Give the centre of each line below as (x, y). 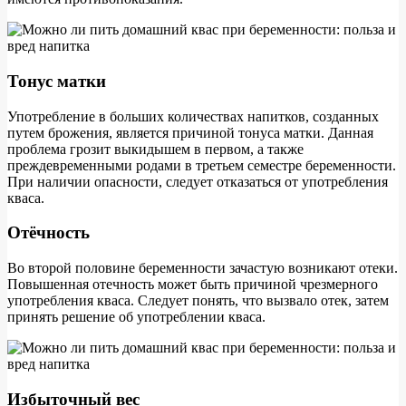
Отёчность (48, 233)
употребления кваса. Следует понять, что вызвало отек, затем (198, 300)
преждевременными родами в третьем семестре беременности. (202, 165)
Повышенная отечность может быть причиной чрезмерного (193, 284)
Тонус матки (57, 81)
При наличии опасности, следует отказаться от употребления (198, 181)
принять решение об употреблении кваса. (136, 317)
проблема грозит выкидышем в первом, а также (155, 149)
